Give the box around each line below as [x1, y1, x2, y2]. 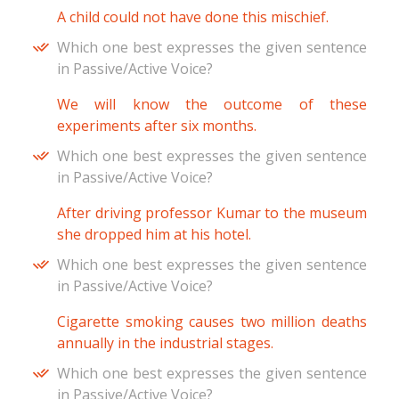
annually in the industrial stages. [57, 333, 273, 354]
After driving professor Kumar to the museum [57, 203, 367, 224]
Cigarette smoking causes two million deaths [57, 312, 367, 332]
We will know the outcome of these [57, 94, 367, 115]
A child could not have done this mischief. [57, 7, 329, 28]
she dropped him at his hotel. [57, 224, 251, 245]
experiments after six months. [57, 116, 256, 136]
